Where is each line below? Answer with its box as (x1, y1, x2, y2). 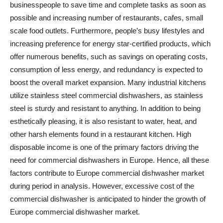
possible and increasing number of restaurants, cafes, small (10, 13, 203, 22)
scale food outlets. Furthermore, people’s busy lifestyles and (10, 26, 204, 35)
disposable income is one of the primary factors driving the (10, 142, 199, 151)
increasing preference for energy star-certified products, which (10, 39, 211, 48)
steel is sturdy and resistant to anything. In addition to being (10, 104, 201, 112)
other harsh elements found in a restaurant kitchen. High (10, 129, 191, 138)
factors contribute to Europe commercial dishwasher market (10, 168, 204, 177)
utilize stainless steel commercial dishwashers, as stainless (10, 91, 203, 100)
